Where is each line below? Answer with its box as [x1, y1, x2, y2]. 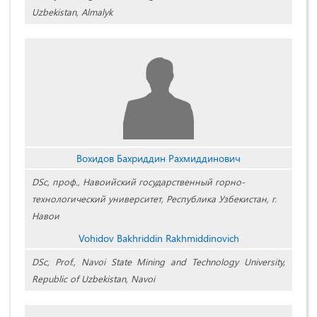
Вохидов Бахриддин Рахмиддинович [76, 151, 241, 166]
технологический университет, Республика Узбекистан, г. [32, 192, 277, 205]
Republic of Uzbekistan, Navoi [32, 272, 155, 285]
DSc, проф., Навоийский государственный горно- [32, 175, 245, 188]
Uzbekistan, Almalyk [32, 6, 113, 18]
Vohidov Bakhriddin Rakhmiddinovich [78, 231, 239, 246]
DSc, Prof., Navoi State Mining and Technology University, [32, 255, 285, 268]
